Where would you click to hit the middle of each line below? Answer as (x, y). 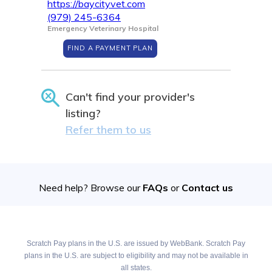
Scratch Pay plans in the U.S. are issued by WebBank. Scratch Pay (136, 244)
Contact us (207, 188)
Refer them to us (108, 130)
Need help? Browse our (91, 188)
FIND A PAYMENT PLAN (110, 48)
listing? (83, 114)
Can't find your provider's (130, 97)
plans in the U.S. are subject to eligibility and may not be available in (136, 256)
